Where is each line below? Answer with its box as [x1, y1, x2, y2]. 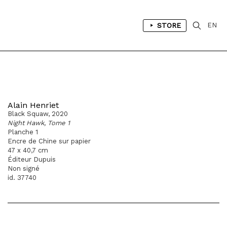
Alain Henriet [8, 100, 59, 110]
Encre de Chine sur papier [8, 137, 91, 145]
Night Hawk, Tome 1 [8, 119, 70, 127]
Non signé [8, 165, 40, 172]
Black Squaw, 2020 [8, 110, 68, 118]
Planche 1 [8, 128, 38, 136]
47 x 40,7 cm [8, 146, 48, 154]
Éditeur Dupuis [8, 156, 56, 163]
